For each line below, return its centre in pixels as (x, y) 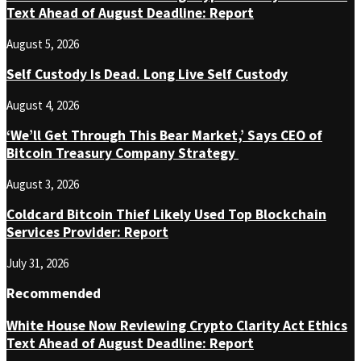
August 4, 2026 (43, 105)
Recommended (54, 294)
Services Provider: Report (87, 232)
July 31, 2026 (37, 263)
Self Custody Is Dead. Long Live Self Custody (147, 75)
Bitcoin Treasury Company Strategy (122, 154)
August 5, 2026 (43, 44)
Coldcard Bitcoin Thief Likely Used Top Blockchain (166, 215)
